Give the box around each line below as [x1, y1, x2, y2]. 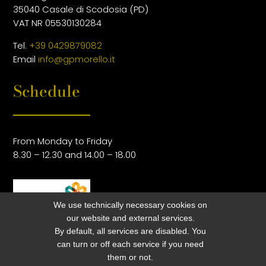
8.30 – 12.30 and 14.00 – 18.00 [13, 148, 137, 161]
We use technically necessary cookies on [53, 200, 208, 210]
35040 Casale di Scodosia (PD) [13, 3, 149, 16]
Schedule [13, 80, 81, 103]
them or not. [107, 252, 154, 262]
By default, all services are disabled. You [55, 226, 207, 236]
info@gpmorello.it [38, 53, 116, 66]
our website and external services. [66, 213, 195, 223]
